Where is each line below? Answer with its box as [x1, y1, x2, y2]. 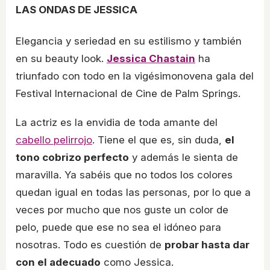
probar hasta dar [165, 238, 250, 251]
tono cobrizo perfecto [16, 151, 129, 163]
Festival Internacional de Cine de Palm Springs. [16, 87, 240, 99]
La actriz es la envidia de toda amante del [16, 116, 218, 128]
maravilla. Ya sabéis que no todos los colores [16, 168, 233, 181]
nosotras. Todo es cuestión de [16, 238, 165, 251]
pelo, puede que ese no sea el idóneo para [16, 221, 221, 233]
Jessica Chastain [107, 52, 195, 64]
